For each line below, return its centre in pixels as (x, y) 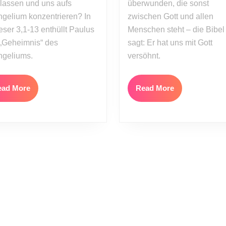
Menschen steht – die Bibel (176, 30)
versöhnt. (144, 56)
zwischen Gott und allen (170, 16)
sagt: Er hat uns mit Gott (170, 43)
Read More (155, 88)
